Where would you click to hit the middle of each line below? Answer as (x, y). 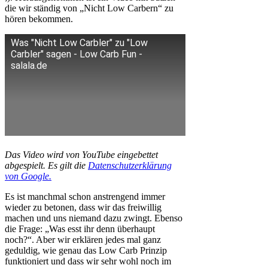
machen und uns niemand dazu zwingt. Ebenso (94, 218)
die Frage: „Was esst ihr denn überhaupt (80, 229)
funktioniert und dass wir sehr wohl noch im (88, 261)
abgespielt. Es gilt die (46, 165)
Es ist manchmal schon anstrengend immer (85, 196)
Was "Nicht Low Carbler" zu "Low (79, 42)
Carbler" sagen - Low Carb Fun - (77, 54)
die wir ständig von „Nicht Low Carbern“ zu (89, 8)
